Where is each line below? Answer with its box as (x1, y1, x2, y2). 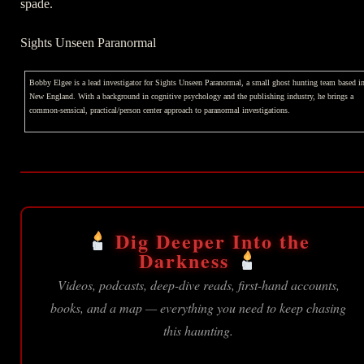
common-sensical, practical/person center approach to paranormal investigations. (29, 106, 290, 115)
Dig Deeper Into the (108, 226, 310, 255)
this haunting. (163, 321, 233, 339)
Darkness (138, 245, 236, 275)
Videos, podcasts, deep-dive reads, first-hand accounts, (57, 275, 340, 293)
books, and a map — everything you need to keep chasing (50, 298, 346, 316)
